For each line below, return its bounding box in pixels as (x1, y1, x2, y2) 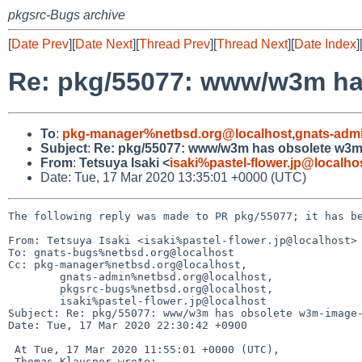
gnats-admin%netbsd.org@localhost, (8, 270, 60, 283)
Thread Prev (139, 37, 210, 51)
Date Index (294, 37, 356, 51)
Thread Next (217, 37, 288, 51)
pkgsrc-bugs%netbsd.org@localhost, (8, 282, 60, 295)
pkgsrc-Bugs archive (8, 8, 125, 22)
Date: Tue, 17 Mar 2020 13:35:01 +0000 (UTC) (40, 170, 306, 184)
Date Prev (11, 37, 69, 51)
